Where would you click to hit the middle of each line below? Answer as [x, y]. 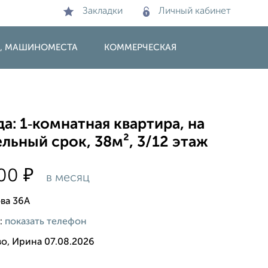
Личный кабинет [195, 11]
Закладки [103, 11]
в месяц [67, 178]
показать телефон [46, 222]
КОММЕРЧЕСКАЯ [140, 48]
